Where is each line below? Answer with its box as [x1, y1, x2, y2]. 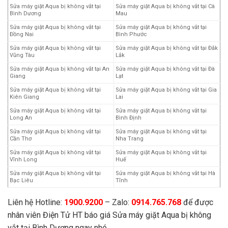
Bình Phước [116, 31, 147, 38]
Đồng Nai [10, 31, 34, 38]
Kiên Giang [10, 93, 39, 100]
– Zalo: [103, 197, 131, 207]
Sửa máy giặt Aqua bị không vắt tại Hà [116, 169, 215, 177]
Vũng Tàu [10, 51, 35, 59]
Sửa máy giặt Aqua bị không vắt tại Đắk [116, 44, 218, 51]
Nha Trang [116, 135, 144, 142]
